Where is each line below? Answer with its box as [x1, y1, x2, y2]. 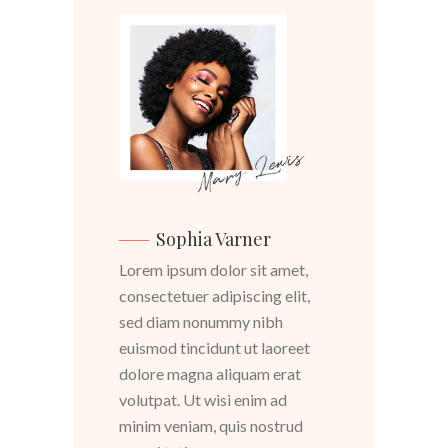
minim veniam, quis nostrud [119, 416, 303, 436]
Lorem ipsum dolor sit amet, [119, 260, 308, 280]
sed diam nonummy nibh [119, 312, 283, 332]
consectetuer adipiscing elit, [119, 286, 310, 306]
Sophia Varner [156, 227, 271, 252]
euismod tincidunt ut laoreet [119, 338, 310, 358]
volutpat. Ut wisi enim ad [119, 390, 287, 410]
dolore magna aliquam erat [119, 364, 301, 384]
